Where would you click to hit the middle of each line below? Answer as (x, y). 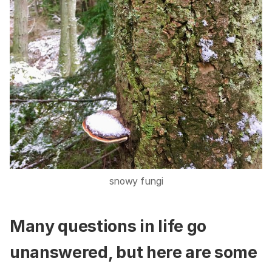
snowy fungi (136, 181)
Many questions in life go (108, 226)
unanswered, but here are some (134, 253)
